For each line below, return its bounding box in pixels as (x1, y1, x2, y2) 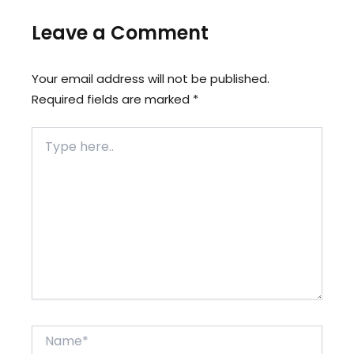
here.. (31, 144, 60, 156)
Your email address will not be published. (32, 70, 269, 87)
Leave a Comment (32, 19, 209, 46)
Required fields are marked (32, 90, 193, 107)
